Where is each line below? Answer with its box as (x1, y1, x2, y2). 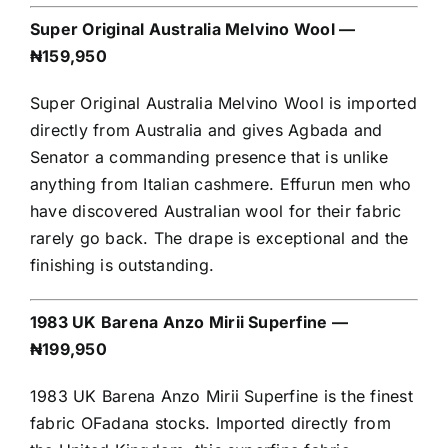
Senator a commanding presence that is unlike (30, 147, 389, 168)
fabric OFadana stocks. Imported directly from (30, 413, 391, 434)
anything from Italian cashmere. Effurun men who (30, 174, 412, 195)
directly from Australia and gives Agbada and (30, 120, 383, 141)
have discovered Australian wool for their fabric (30, 201, 402, 222)
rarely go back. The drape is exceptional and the (30, 228, 409, 249)
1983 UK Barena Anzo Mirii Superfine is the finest (30, 386, 413, 407)
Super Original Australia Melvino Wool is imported (30, 93, 417, 114)
